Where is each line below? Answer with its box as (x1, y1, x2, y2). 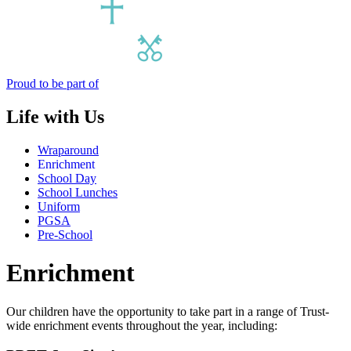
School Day (38, 171, 96, 185)
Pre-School (38, 227, 92, 241)
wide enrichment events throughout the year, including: (6, 318, 280, 332)
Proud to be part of (6, 76, 99, 90)
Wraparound (38, 143, 99, 157)
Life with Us (6, 106, 104, 127)
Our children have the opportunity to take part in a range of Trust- (6, 304, 329, 318)
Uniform (38, 199, 80, 213)
